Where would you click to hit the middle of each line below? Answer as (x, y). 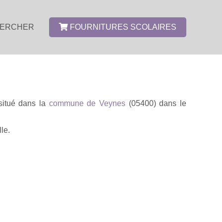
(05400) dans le (156, 103)
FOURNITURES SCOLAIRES (122, 27)
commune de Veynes (87, 103)
